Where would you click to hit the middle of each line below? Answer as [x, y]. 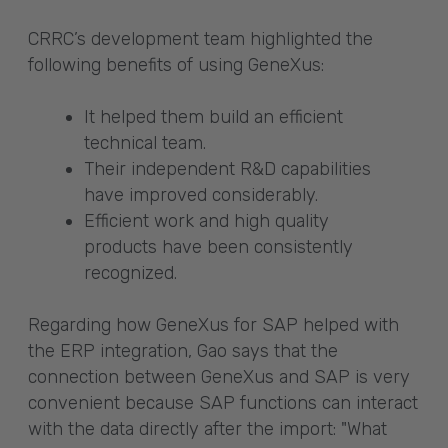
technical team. [145, 142]
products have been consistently [218, 246]
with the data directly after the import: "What [207, 428]
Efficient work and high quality [206, 220]
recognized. [130, 272]
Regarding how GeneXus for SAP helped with [213, 324]
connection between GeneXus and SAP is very [219, 376]
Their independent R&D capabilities [227, 168]
